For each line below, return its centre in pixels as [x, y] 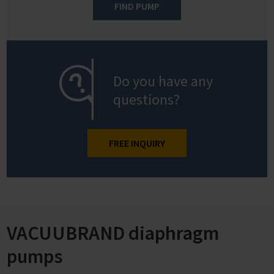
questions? [147, 99]
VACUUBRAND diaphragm [113, 233]
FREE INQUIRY [137, 143]
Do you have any [163, 81]
